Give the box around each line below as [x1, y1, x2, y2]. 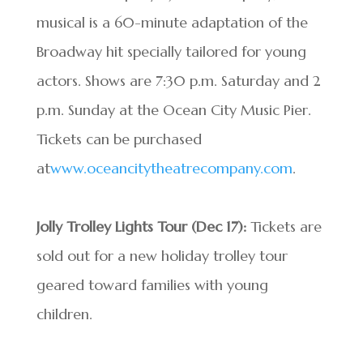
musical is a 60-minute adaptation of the [36, 13, 308, 32]
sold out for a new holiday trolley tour [36, 246, 288, 265]
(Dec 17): [190, 217, 246, 236]
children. [36, 305, 92, 323]
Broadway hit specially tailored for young [36, 42, 306, 61]
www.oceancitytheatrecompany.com [49, 159, 293, 177]
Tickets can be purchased [36, 130, 202, 148]
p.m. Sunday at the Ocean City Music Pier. [36, 100, 315, 119]
